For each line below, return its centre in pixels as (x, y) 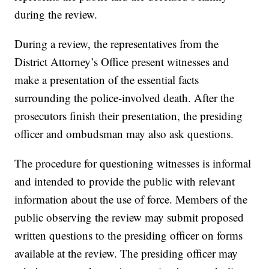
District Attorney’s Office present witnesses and (122, 62)
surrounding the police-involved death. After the (125, 98)
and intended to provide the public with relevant (125, 181)
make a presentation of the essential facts (107, 80)
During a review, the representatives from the (117, 44)
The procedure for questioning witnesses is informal (133, 163)
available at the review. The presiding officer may (126, 253)
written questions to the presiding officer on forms (129, 235)
